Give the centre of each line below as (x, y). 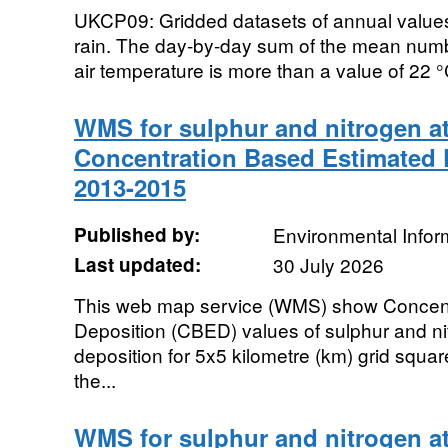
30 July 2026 (328, 264)
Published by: (136, 234)
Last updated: (137, 264)
